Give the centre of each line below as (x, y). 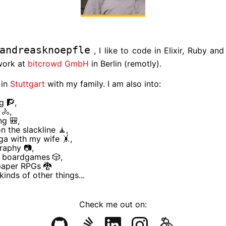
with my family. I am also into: (104, 84)
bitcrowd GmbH (60, 64)
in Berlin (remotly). (126, 64)
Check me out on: (113, 205)
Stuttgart (29, 84)
